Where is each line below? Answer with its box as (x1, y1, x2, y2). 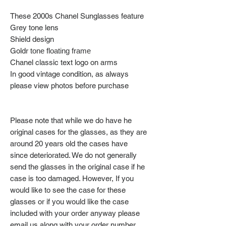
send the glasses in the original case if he (10, 162, 145, 171)
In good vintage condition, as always (10, 69, 129, 78)
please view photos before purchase (10, 81, 129, 90)
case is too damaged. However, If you (10, 174, 134, 183)
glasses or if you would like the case (10, 197, 129, 206)
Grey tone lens (10, 23, 59, 32)
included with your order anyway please (10, 208, 140, 217)
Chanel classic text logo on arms (10, 58, 118, 67)
